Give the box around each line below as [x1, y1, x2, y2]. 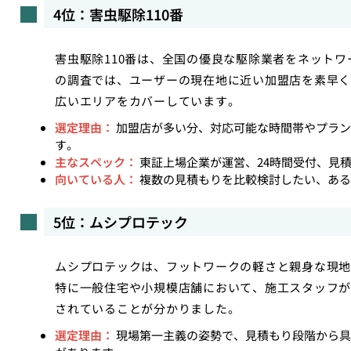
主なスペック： [55, 154, 137, 170]
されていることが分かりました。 [55, 300, 241, 317]
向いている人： [55, 171, 137, 187]
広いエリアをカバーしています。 [55, 92, 241, 109]
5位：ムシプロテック [53, 212, 188, 232]
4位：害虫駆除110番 [53, 4, 183, 24]
